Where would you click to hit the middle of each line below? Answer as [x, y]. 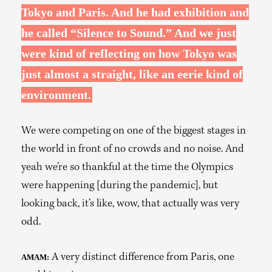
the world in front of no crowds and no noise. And [133, 150]
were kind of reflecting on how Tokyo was [129, 53]
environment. [56, 95]
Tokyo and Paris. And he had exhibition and [135, 12]
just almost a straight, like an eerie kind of [132, 74]
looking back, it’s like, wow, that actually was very [130, 204]
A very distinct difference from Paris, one [142, 258]
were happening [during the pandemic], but [120, 186]
